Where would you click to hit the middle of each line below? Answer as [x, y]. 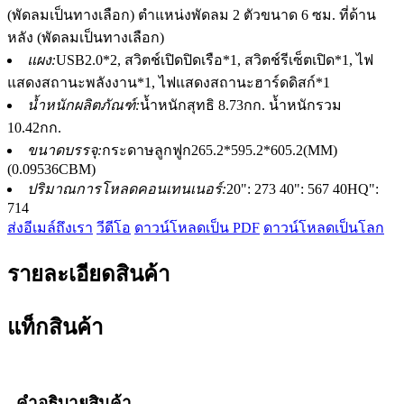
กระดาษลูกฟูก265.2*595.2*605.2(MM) [220, 150]
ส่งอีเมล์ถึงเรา [50, 227]
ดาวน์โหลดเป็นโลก [324, 227]
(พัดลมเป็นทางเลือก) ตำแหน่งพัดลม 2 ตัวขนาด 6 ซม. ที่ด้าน [192, 14]
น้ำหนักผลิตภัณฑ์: [83, 105]
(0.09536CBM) [51, 169]
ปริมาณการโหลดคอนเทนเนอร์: [127, 188]
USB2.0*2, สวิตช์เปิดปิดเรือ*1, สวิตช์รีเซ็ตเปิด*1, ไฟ [215, 60]
